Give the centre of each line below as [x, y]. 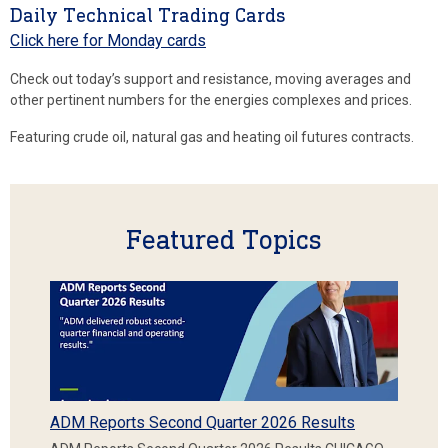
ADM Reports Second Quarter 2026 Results [202, 422]
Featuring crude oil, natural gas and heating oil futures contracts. [212, 136]
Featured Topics [224, 239]
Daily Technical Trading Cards [148, 14]
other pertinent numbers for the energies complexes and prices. [211, 99]
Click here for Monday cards [108, 40]
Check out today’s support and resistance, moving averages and [210, 78]
